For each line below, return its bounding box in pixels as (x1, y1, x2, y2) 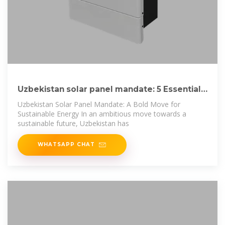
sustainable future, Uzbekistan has (18, 119, 129, 129)
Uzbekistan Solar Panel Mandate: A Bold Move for (18, 99, 180, 109)
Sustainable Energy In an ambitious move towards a (18, 109, 186, 119)
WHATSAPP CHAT (38, 141, 95, 148)
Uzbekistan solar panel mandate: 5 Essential (18, 84, 201, 94)
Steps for (18, 95, 57, 105)
